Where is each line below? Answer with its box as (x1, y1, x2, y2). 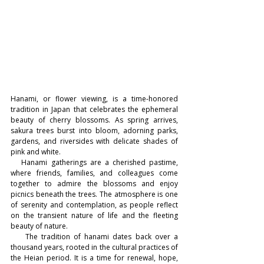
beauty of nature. (11, 220, 68, 231)
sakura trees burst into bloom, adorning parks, (11, 125, 178, 136)
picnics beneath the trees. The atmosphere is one (11, 189, 178, 199)
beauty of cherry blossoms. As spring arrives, (11, 114, 178, 125)
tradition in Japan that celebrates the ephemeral (11, 104, 178, 114)
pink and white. (11, 146, 61, 157)
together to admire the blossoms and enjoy (11, 178, 178, 189)
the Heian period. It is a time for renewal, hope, (11, 252, 178, 263)
